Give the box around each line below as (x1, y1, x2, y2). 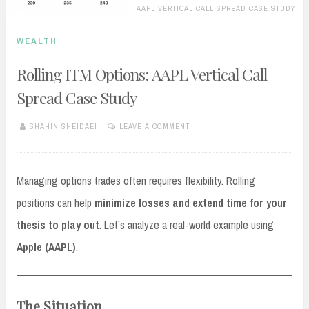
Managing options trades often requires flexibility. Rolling (17, 172, 255, 188)
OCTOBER (17, 132, 51, 143)
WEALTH (17, 35, 57, 48)
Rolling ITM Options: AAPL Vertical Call (17, 63, 267, 85)
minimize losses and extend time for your (94, 195, 287, 210)
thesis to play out (17, 217, 99, 232)
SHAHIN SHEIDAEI (30, 121, 97, 132)
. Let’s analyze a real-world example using (99, 217, 274, 232)
